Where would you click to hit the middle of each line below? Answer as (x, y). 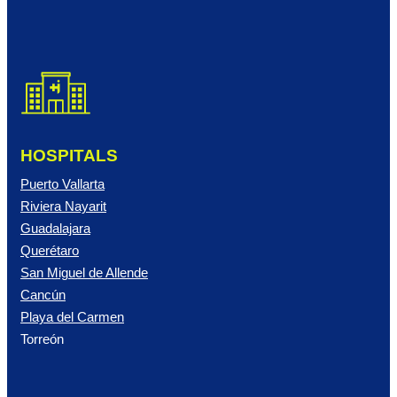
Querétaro (50, 250)
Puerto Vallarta (62, 184)
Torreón (42, 339)
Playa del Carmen (72, 317)
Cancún (43, 295)
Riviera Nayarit (63, 206)
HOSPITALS (69, 155)
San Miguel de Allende (84, 272)
